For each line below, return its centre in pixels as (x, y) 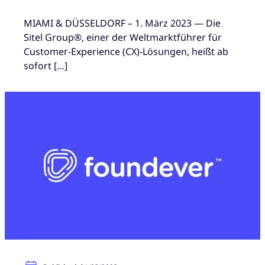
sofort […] (46, 65)
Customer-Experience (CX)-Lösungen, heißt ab (126, 51)
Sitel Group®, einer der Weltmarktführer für (123, 37)
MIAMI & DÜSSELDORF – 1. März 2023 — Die (122, 23)
